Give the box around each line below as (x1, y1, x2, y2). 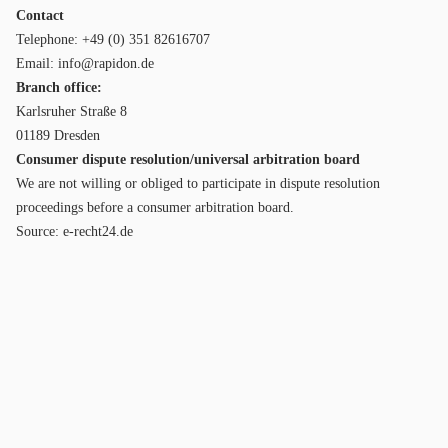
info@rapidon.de (58, 56, 154, 71)
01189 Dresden (16, 128, 100, 143)
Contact (16, 8, 64, 23)
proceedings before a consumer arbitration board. (16, 200, 294, 215)
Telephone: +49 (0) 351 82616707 (16, 32, 210, 47)
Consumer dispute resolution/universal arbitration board (16, 152, 360, 167)
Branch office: (16, 80, 102, 95)
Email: (16, 56, 58, 71)
